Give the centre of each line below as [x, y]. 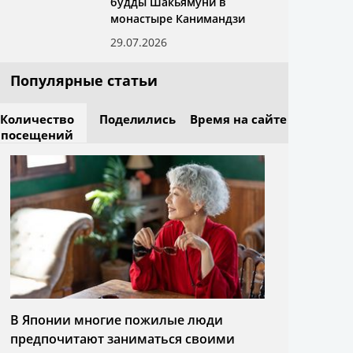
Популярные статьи [84, 80]
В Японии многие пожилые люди [117, 320]
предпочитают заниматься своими [123, 338]
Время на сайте [238, 119]
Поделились [137, 119]
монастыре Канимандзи [178, 19]
